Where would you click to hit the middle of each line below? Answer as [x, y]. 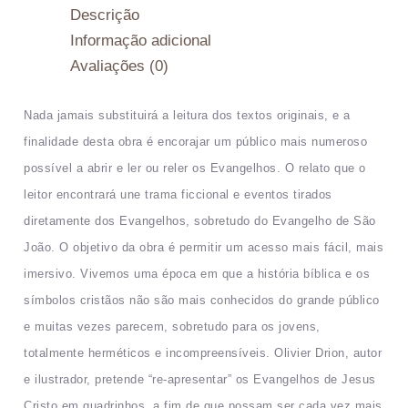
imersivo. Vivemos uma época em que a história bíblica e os [197, 274]
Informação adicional [141, 40]
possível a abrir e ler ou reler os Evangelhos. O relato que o [195, 168]
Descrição [105, 15]
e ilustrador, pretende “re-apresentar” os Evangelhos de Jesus [200, 380]
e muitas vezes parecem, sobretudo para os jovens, [172, 327]
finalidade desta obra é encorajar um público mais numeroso [196, 142]
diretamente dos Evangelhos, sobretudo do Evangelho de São [200, 221]
